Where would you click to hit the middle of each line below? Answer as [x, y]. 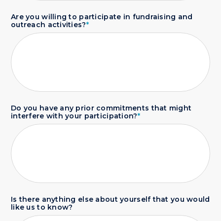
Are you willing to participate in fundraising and [102, 17]
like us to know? [42, 207]
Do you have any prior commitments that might [101, 108]
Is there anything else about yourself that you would [110, 199]
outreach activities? [49, 25]
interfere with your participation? [74, 116]
